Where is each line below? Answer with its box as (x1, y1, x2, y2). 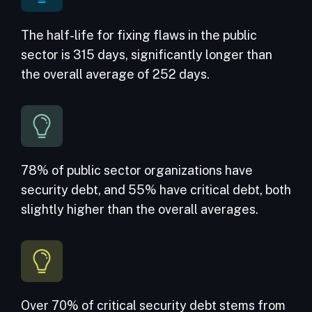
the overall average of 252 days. (21, 67, 210, 82)
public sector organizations (67, 163, 222, 178)
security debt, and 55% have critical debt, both (21, 182, 291, 198)
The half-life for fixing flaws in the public (21, 28, 257, 43)
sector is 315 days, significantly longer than (21, 47, 272, 63)
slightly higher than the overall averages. (21, 202, 258, 217)
